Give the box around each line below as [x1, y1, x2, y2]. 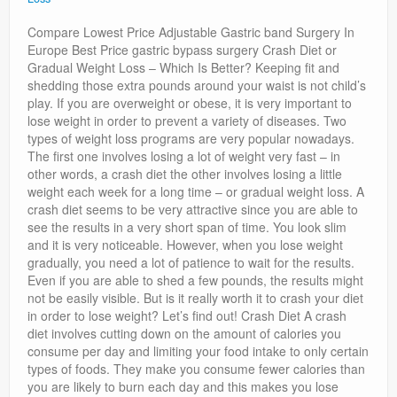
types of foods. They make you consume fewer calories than [27, 360, 365, 378]
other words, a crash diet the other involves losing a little [27, 165, 342, 183]
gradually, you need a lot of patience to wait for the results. [27, 253, 354, 272]
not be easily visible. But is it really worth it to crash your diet [27, 289, 363, 307]
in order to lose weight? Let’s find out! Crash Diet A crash [27, 307, 346, 325]
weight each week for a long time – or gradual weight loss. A [27, 183, 364, 201]
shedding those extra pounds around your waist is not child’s [27, 76, 366, 95]
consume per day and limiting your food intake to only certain [27, 342, 369, 361]
